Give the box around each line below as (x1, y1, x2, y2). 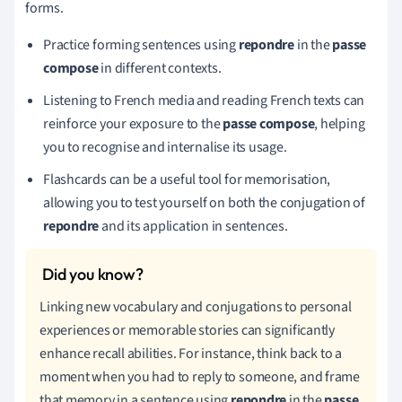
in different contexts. (98, 57, 222, 78)
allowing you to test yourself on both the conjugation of (43, 192, 365, 213)
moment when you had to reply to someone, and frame (39, 366, 360, 387)
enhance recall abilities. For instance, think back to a (39, 343, 342, 363)
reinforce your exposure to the (43, 113, 223, 134)
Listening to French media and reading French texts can (43, 90, 365, 110)
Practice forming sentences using (43, 34, 239, 55)
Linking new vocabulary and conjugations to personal (39, 296, 352, 317)
